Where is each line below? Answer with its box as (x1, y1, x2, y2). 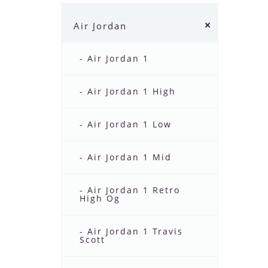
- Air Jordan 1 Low (80, 118, 172, 130)
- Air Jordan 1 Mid (80, 151, 172, 163)
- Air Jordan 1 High (80, 86, 176, 98)
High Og (80, 193, 120, 205)
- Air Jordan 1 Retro (80, 184, 180, 196)
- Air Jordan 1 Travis (80, 226, 183, 237)
